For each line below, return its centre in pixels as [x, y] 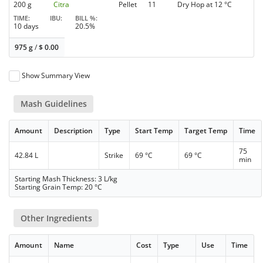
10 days [26, 26]
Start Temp [154, 131]
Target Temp [206, 131]
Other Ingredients [56, 218]
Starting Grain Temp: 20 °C [59, 187]
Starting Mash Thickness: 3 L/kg [66, 179]
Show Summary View [56, 76]
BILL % [85, 18]
